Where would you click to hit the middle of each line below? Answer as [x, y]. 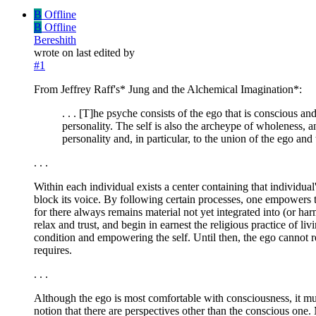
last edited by [105, 52]
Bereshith [55, 39]
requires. [53, 250]
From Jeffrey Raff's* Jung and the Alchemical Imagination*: [168, 89]
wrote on [55, 52]
